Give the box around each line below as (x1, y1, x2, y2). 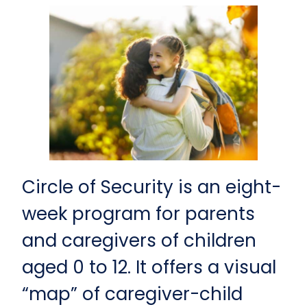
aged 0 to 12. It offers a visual (22, 255, 276, 280)
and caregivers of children (22, 228, 256, 254)
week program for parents (22, 201, 255, 227)
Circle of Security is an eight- (22, 175, 281, 200)
